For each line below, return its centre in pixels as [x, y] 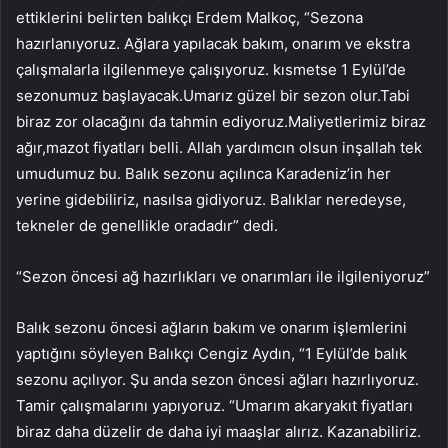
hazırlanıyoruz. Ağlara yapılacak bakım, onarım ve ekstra [213, 43]
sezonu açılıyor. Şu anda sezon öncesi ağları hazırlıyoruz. [217, 379]
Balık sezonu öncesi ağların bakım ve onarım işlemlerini [211, 327]
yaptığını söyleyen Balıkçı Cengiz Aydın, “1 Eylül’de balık [211, 353]
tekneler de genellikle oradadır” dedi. [147, 225]
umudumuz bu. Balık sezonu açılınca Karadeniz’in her [203, 173]
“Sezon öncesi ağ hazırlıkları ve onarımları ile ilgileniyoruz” [223, 276]
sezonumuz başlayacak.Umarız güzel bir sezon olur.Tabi [213, 95]
